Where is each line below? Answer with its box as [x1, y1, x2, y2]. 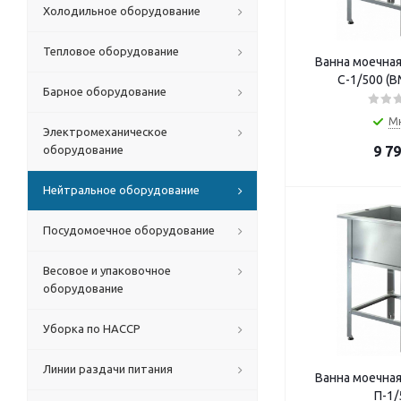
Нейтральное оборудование [43, 183, 200, 196]
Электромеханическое [43, 125, 167, 138]
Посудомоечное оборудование [43, 224, 215, 236]
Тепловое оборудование [43, 45, 179, 57]
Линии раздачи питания [43, 363, 173, 375]
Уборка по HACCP [43, 322, 141, 335]
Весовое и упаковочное [43, 264, 171, 277]
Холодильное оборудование [43, 4, 200, 17]
